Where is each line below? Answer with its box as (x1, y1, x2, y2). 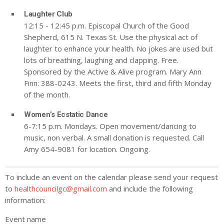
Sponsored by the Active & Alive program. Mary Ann (24, 66, 201, 77)
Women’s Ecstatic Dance (24, 110, 108, 119)
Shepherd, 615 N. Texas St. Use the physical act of (24, 32, 197, 42)
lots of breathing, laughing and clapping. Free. (24, 55, 178, 65)
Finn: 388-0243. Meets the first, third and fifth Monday (24, 78, 211, 88)
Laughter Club (24, 9, 73, 19)
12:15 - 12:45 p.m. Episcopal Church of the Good (24, 20, 189, 31)
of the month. (24, 89, 70, 100)
